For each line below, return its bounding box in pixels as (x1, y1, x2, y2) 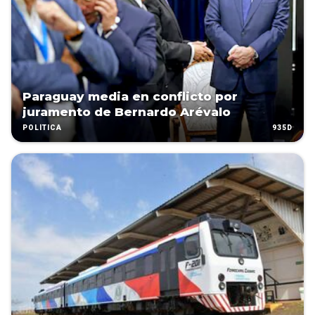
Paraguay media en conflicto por (22, 89, 238, 104)
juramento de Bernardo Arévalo (22, 105, 231, 120)
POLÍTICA (22, 124, 62, 132)
